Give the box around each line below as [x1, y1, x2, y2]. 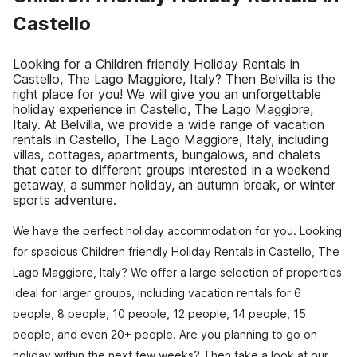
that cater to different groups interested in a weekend [13, 162, 331, 178]
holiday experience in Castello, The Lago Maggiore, [13, 101, 313, 117]
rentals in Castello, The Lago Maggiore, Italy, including [13, 131, 328, 147]
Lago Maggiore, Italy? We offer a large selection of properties [13, 265, 342, 279]
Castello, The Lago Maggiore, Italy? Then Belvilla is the [13, 71, 335, 87]
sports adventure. [13, 192, 116, 208]
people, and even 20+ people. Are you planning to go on [13, 328, 317, 341]
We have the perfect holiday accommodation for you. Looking [13, 224, 342, 237]
